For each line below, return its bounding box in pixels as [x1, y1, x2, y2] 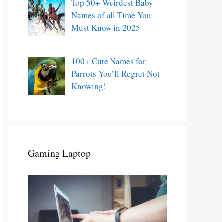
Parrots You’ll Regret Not [71, 68, 160, 80]
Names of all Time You [71, 9, 151, 21]
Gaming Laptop [28, 146, 91, 160]
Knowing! [71, 80, 106, 92]
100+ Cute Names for [71, 55, 146, 67]
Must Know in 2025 [71, 21, 140, 33]
